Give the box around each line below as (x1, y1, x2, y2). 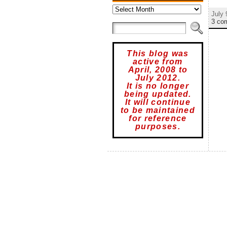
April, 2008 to (128, 65, 188, 74)
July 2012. (135, 73, 181, 82)
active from (133, 57, 183, 66)
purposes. (135, 122, 180, 131)
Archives (112, 2, 138, 9)
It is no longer (126, 82, 189, 90)
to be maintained (120, 106, 196, 115)
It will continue (125, 98, 191, 106)
